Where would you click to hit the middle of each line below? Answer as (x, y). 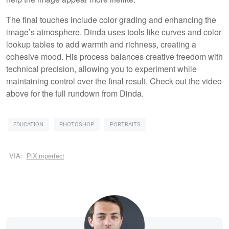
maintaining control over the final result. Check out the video (114, 81)
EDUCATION (28, 124)
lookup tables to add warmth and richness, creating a (101, 44)
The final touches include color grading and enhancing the (111, 19)
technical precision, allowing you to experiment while (101, 68)
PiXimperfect (45, 156)
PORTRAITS (125, 124)
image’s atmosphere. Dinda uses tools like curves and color (114, 32)
